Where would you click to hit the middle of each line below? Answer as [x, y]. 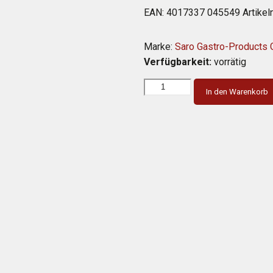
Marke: [158, 47]
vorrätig [229, 62]
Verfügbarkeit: [178, 62]
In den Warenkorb [237, 92]
